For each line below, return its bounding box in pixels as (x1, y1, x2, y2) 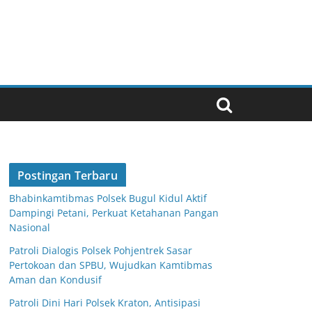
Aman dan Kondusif (9, 273, 102, 287)
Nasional (9, 221, 50, 235)
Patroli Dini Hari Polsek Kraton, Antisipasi (9, 296, 201, 310)
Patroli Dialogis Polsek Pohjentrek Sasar (9, 244, 192, 258)
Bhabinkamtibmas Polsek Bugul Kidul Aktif (9, 192, 207, 205)
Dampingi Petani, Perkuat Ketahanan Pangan (9, 206, 219, 220)
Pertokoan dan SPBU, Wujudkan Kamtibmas (9, 258, 212, 272)
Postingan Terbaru (17, 168, 118, 184)
